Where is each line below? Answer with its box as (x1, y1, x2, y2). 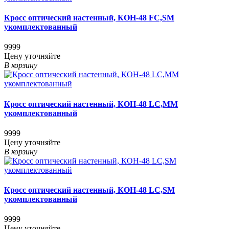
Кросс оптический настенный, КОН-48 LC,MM (4, 99, 178, 108)
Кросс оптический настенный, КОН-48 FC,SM (4, 13, 174, 22)
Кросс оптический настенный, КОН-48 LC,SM (4, 186, 175, 195)
